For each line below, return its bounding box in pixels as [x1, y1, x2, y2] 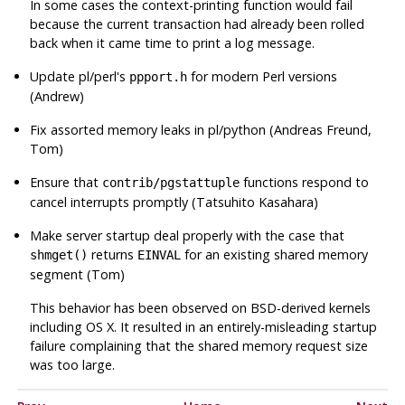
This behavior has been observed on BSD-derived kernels [30, 298, 372, 316]
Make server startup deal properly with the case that [30, 226, 345, 244]
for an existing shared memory [181, 245, 369, 263]
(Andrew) [30, 87, 85, 105]
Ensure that [30, 173, 103, 191]
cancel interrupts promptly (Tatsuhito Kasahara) [30, 193, 319, 211]
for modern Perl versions [187, 67, 338, 85]
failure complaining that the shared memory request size [30, 336, 369, 354]
